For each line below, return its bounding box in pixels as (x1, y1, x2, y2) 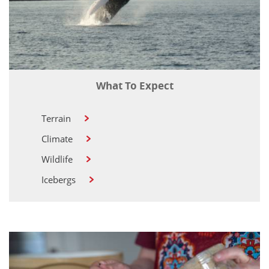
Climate (41, 132, 73, 145)
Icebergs (41, 173, 76, 186)
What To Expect (95, 78, 174, 92)
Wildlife (41, 153, 73, 165)
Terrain (41, 112, 71, 124)
